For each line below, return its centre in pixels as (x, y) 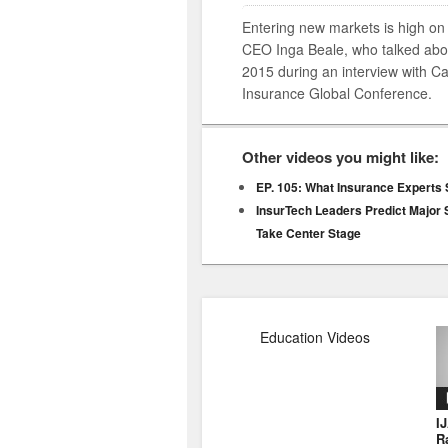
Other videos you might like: (340, 156)
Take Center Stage (308, 232)
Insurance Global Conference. (337, 92)
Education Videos (315, 336)
